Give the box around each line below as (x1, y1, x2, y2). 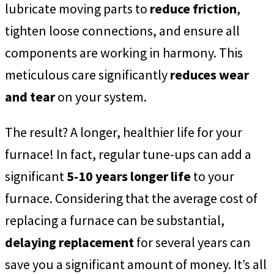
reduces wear (170, 65, 249, 83)
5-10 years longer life (67, 167, 191, 185)
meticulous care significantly (5, 65, 170, 83)
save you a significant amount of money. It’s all (5, 255, 267, 273)
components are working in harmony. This (5, 43, 243, 61)
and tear (5, 87, 55, 105)
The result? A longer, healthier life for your (5, 123, 242, 141)
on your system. (55, 87, 147, 105)
